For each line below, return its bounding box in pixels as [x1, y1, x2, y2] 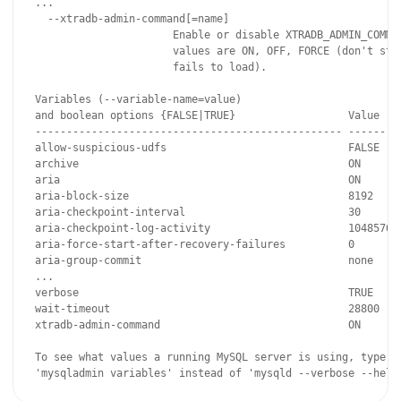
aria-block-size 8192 [35, 190, 373, 202]
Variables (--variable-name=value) [35, 93, 242, 106]
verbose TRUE [35, 286, 373, 299]
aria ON [35, 174, 361, 186]
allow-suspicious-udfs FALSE [35, 141, 380, 154]
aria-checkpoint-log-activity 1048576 [35, 222, 392, 235]
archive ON [35, 158, 361, 170]
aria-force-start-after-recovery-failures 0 [35, 238, 354, 251]
